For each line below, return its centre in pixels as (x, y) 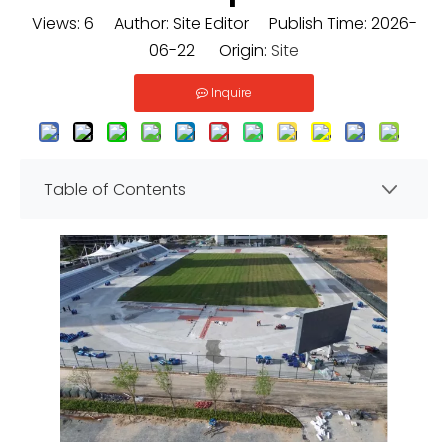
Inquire (231, 92)
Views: (57, 23)
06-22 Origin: (210, 50)
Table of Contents (115, 189)
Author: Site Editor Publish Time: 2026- (255, 23)
